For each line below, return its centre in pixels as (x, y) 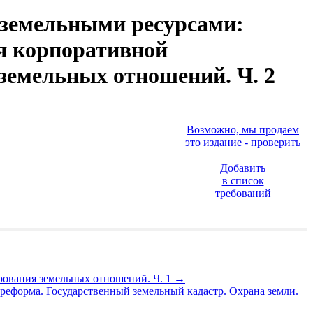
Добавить (243, 168)
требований (243, 193)
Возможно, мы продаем (243, 129)
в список (243, 180)
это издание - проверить (243, 142)
